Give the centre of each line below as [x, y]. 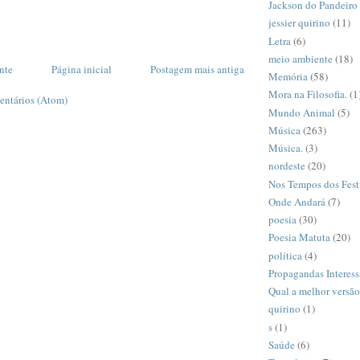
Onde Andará [297, 201]
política [285, 255]
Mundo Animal [302, 112]
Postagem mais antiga [197, 70]
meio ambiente [301, 58]
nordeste [287, 166]
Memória [288, 77]
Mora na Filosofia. [308, 94]
